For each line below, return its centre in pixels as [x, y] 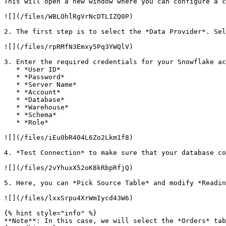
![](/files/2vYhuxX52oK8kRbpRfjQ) [69, 168]
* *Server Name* [10, 84]
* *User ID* [10, 69]
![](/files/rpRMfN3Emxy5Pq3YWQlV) [69, 47]
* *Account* [10, 92]
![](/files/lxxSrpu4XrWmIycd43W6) [69, 198]
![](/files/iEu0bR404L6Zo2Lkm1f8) [69, 137]
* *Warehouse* [10, 107]
